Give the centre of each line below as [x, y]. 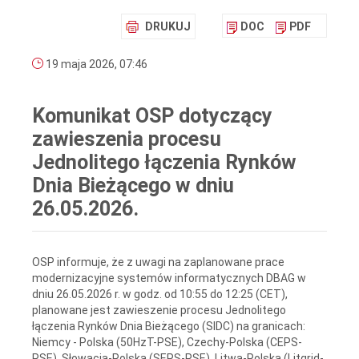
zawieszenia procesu [127, 139]
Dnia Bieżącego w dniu [133, 186]
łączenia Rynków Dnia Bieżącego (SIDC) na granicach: [169, 326]
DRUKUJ [168, 27]
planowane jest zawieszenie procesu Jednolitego [159, 310]
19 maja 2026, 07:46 [95, 65]
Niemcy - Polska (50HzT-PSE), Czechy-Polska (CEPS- [167, 342]
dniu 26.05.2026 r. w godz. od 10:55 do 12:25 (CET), [160, 294]
